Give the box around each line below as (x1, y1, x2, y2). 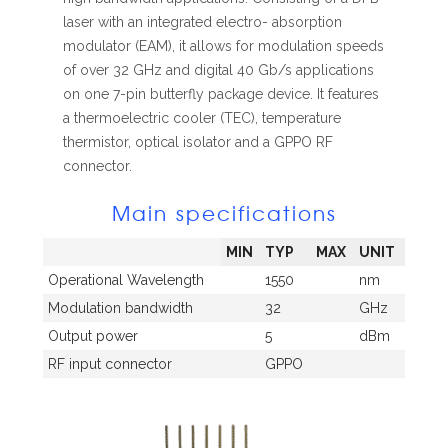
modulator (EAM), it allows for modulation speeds (63, 38, 384, 55)
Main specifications (111, 198, 337, 228)
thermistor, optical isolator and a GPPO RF (63, 134, 333, 151)
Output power (48, 328, 138, 345)
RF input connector (48, 356, 172, 373)
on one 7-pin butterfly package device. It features (63, 86, 379, 103)
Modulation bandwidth (48, 300, 193, 317)
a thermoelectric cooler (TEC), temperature (63, 110, 341, 127)
